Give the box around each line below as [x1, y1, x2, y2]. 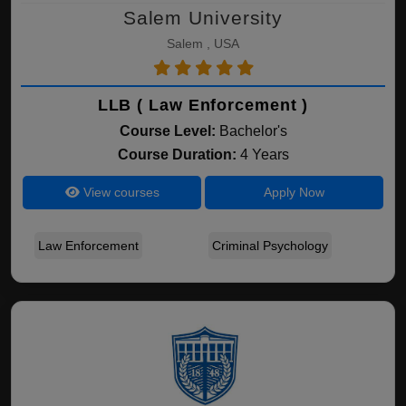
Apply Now [263, 185, 324, 199]
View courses [79, 185, 159, 199]
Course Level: [119, 123, 216, 139]
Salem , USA [167, 36, 239, 51]
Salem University [122, 7, 284, 28]
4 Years [239, 147, 289, 162]
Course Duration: [117, 147, 240, 162]
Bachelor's [218, 123, 287, 139]
